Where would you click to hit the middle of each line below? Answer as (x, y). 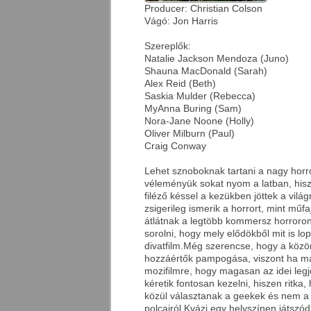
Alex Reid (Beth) (180, 84)
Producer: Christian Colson (203, 9)
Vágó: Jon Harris (181, 21)
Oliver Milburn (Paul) (190, 134)
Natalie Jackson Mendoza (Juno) (217, 59)
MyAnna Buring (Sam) (193, 109)
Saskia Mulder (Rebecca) (200, 96)
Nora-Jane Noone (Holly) (199, 121)
